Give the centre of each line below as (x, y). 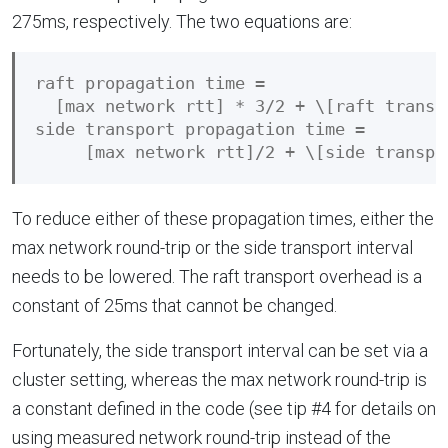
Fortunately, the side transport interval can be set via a (220, 350)
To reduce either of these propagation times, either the (223, 218)
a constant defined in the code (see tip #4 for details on (224, 408)
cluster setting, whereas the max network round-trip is (219, 379)
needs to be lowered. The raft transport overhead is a (217, 276)
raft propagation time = (155, 83)
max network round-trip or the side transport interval (212, 247)
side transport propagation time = (205, 129)
